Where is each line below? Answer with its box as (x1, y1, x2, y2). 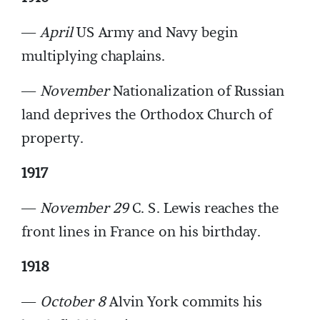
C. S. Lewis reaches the (129, 199, 279, 219)
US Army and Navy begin (73, 24, 238, 43)
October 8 (40, 293, 106, 312)
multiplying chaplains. (21, 47, 165, 66)
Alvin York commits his (106, 293, 262, 312)
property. (21, 129, 84, 149)
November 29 (40, 199, 129, 219)
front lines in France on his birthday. (21, 223, 261, 242)
